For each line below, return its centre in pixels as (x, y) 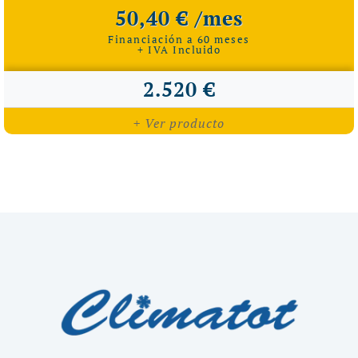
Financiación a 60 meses (179, 39)
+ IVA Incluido (179, 49)
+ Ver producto (179, 123)
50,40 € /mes (179, 18)
